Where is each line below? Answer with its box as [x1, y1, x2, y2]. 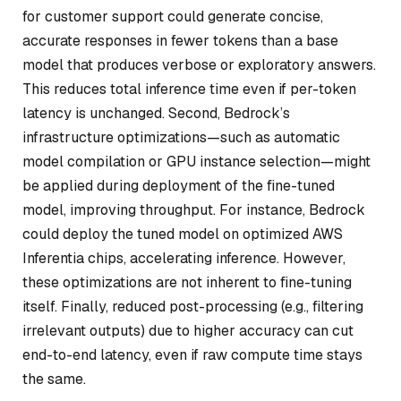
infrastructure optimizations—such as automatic [22, 127, 340, 147]
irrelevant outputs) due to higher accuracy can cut [22, 320, 354, 340]
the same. [22, 369, 86, 388]
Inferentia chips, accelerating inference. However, [22, 248, 346, 268]
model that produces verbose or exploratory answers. [22, 55, 376, 74]
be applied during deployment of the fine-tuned [22, 175, 335, 195]
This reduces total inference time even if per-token [22, 79, 356, 98]
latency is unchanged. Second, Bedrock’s [22, 103, 290, 123]
